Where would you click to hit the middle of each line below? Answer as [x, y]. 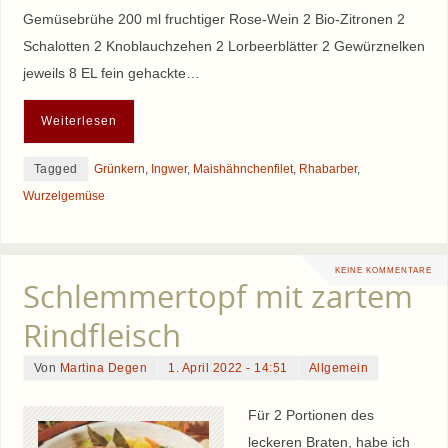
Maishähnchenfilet [242, 168]
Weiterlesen [78, 120]
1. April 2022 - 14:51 [228, 367]
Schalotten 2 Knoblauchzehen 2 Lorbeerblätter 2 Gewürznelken [223, 46]
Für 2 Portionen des [310, 414]
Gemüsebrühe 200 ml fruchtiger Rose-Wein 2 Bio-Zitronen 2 [213, 19]
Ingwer [168, 168]
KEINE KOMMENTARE [383, 270]
